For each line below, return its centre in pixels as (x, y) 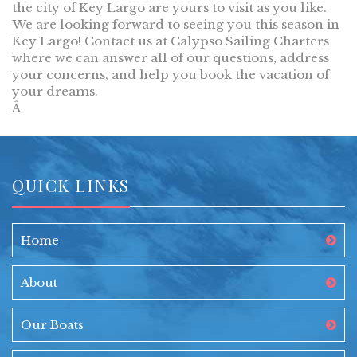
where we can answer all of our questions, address (171, 58)
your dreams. (55, 92)
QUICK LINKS (71, 185)
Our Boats (52, 325)
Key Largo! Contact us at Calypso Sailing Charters (171, 41)
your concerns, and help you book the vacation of (171, 75)
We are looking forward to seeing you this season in (176, 25)
